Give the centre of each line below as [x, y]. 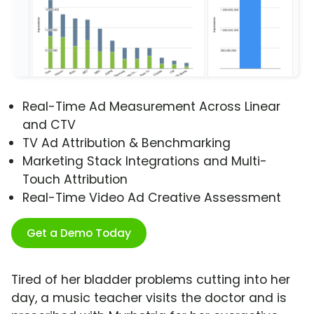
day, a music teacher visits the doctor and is [149, 298]
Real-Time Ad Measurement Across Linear [151, 107]
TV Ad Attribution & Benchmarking [127, 143]
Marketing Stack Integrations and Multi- [145, 162]
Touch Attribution [75, 180]
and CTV [49, 125]
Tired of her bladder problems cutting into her [151, 280]
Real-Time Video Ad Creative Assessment [152, 198]
